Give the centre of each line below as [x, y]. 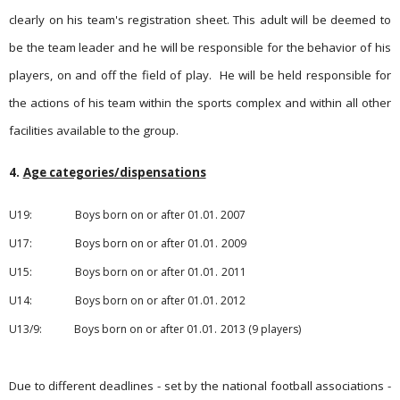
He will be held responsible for [305, 75]
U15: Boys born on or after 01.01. [113, 272]
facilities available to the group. [94, 130]
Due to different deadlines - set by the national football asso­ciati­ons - [200, 386]
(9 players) [275, 329]
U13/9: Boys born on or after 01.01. [113, 329]
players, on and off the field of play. [110, 75]
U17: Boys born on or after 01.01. [113, 243]
